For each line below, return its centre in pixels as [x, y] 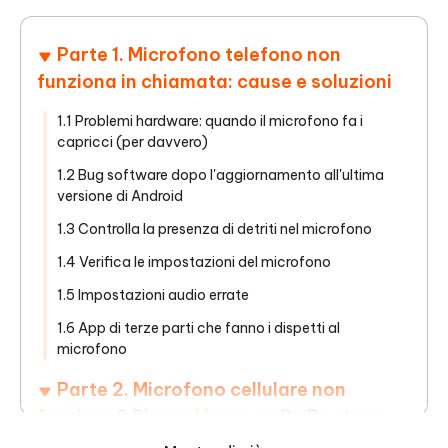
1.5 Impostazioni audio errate [153, 295]
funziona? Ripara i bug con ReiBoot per [211, 417]
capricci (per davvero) [132, 142]
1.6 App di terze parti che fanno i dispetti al [198, 328]
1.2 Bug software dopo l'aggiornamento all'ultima [220, 175]
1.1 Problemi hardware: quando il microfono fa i [210, 121]
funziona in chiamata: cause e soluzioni [214, 82]
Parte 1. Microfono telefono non [199, 55]
